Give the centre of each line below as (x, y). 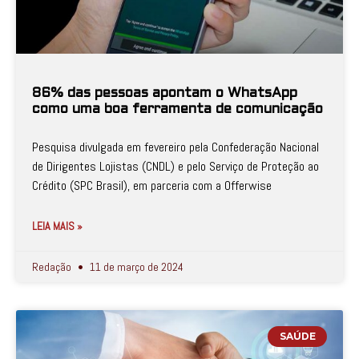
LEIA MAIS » (57, 226)
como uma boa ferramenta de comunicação (177, 110)
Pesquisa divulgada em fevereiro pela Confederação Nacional (175, 147)
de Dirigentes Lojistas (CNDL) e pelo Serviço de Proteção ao (175, 166)
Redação (53, 267)
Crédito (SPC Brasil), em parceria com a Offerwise (152, 186)
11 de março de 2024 (135, 267)
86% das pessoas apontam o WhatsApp (165, 94)
